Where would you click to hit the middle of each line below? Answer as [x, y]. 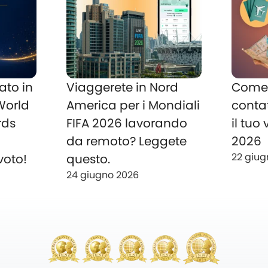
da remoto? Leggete [126, 141]
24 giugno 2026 [102, 175]
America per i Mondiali [133, 106]
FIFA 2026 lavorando [127, 124]
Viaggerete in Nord [122, 88]
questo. [88, 159]
